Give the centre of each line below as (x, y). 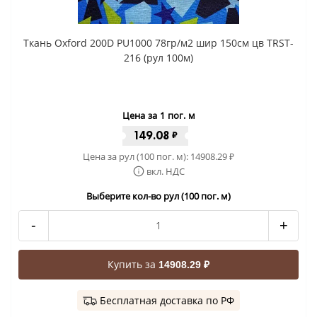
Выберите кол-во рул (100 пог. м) (158, 196)
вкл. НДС (165, 171)
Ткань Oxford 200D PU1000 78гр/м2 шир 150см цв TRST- (158, 42)
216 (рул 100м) (158, 57)
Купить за (133, 264)
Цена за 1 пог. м (158, 115)
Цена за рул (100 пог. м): (137, 156)
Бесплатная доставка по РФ (167, 300)
